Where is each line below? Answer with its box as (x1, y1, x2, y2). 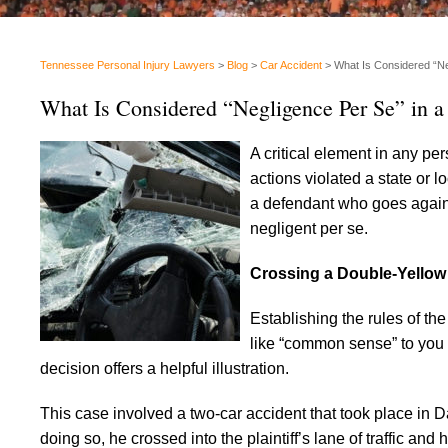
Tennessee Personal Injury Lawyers (40, 59, 215, 71)
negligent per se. (250, 220, 368, 237)
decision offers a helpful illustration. (40, 360, 289, 377)
